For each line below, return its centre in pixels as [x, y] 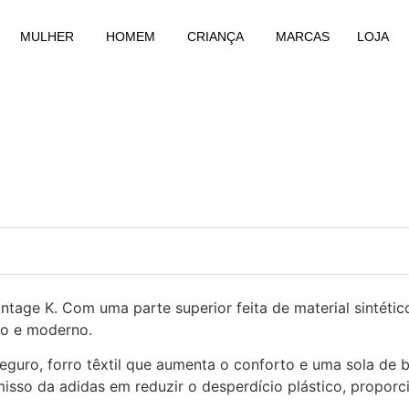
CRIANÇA [215, 37]
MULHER [47, 37]
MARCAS [303, 37]
